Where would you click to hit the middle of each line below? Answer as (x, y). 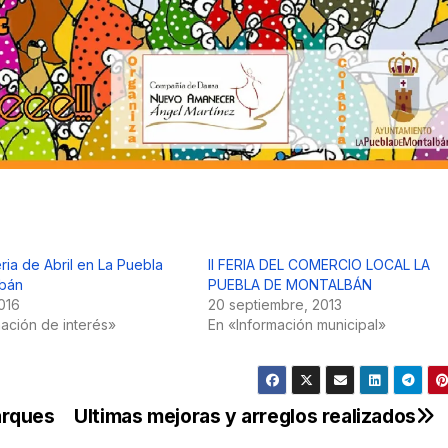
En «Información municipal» (296, 324)
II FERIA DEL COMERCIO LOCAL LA (318, 264)
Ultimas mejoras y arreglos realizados (245, 415)
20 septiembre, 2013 (274, 304)
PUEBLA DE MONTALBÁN (289, 284)
